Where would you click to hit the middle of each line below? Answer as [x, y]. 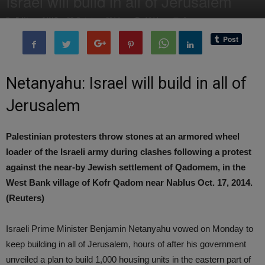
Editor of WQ [37, 19]
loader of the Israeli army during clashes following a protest [129, 152]
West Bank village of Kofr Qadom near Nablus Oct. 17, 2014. [129, 182]
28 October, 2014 [93, 19]
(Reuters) [25, 198]
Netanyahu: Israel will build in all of [126, 83]
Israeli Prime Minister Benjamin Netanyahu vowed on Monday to [130, 229]
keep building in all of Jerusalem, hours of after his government [126, 244]
